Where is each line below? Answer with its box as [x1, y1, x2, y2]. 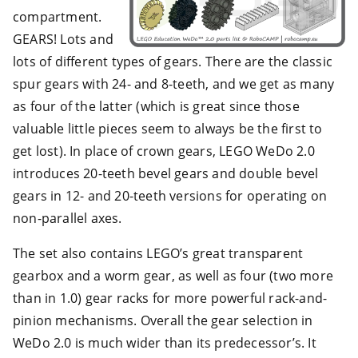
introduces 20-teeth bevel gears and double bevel [13, 164, 319, 182]
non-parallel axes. [13, 209, 122, 227]
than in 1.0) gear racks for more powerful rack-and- [13, 288, 328, 307]
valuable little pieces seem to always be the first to [13, 119, 323, 137]
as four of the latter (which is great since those [13, 97, 300, 115]
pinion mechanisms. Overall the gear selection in [13, 311, 313, 329]
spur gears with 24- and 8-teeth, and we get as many [13, 74, 335, 93]
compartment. [13, 7, 102, 26]
